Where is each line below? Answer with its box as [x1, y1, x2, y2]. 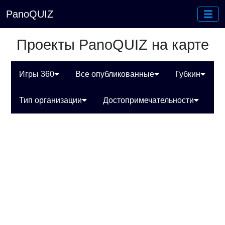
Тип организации [19, 96, 82, 104]
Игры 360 [19, 70, 55, 78]
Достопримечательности [103, 96, 194, 104]
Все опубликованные [75, 70, 155, 78]
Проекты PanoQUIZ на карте [16, 37, 209, 53]
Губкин [175, 70, 201, 78]
